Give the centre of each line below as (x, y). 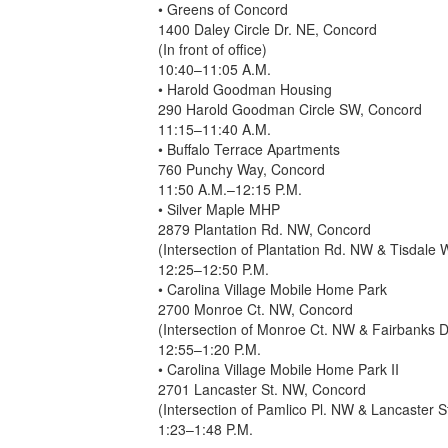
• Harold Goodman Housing (245, 88)
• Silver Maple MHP (219, 208)
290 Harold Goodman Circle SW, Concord (290, 108)
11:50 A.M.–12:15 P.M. (230, 188)
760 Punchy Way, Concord (242, 168)
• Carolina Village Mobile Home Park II (279, 368)
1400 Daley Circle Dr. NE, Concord (268, 28)
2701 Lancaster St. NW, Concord (262, 388)
